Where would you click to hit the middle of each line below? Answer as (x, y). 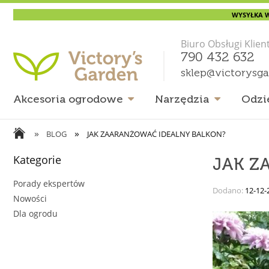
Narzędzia (182, 100)
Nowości (30, 199)
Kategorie (37, 160)
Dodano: (228, 190)
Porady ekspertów (49, 184)
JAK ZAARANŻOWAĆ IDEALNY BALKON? (156, 134)
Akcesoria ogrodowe (68, 100)
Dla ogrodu (35, 214)
